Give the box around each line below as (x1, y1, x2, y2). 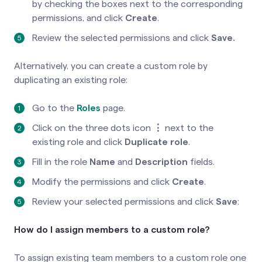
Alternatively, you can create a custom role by (14, 61, 208, 71)
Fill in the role (32, 157, 89, 167)
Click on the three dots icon (32, 123, 151, 133)
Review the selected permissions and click (32, 33, 211, 43)
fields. (188, 157, 215, 167)
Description (135, 157, 188, 167)
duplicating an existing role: (14, 75, 130, 85)
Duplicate (125, 137, 168, 147)
